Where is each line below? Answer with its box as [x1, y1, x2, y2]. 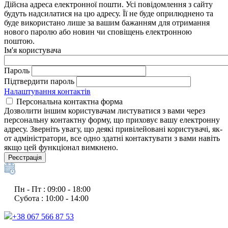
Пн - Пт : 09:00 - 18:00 [4, 185, 91, 193]
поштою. [4, 37, 35, 45]
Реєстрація [8, 154, 42, 161]
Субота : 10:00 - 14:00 [4, 194, 89, 203]
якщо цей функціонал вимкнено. [4, 143, 118, 152]
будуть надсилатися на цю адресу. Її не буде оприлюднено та [4, 9, 213, 18]
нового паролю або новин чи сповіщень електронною [4, 27, 192, 36]
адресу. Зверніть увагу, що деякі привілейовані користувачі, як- [4, 125, 222, 133]
